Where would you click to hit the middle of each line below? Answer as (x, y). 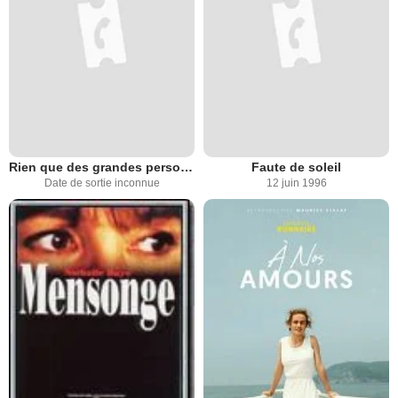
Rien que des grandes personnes (187, 167)
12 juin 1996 (296, 183)
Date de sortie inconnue (102, 183)
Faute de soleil (296, 167)
